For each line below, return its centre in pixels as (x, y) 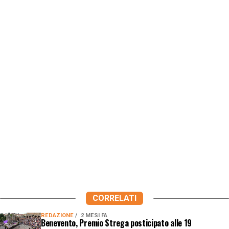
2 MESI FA (94, 215)
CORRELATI (114, 198)
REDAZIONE (58, 215)
